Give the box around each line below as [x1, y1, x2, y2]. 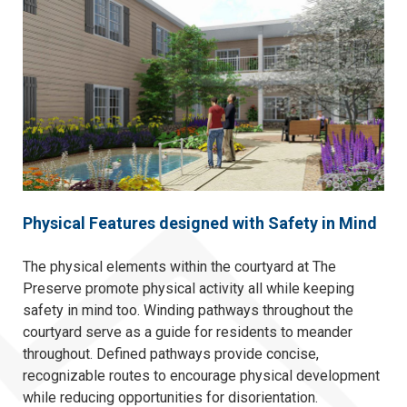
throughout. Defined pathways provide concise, [23, 345, 319, 363]
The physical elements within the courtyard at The [23, 258, 336, 276]
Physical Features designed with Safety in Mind [23, 213, 377, 233]
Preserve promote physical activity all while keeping [23, 280, 354, 298]
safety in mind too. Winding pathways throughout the [23, 302, 353, 320]
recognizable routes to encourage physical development [23, 367, 380, 385]
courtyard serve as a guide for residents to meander [23, 323, 352, 342]
